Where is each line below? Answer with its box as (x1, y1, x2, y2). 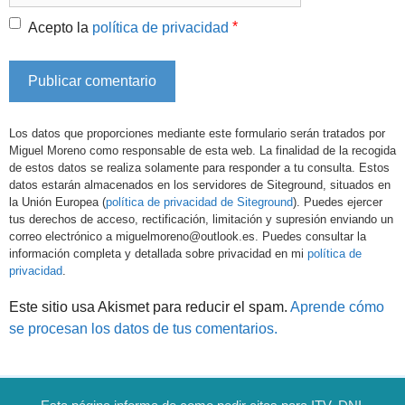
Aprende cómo (290, 299, 384, 316)
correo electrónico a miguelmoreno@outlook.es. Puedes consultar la (9, 229, 366, 243)
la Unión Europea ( (9, 194, 106, 209)
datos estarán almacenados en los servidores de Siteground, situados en (9, 177, 391, 192)
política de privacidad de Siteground (106, 194, 293, 209)
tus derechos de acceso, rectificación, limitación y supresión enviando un (9, 212, 393, 226)
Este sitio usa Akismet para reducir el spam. (9, 299, 290, 316)
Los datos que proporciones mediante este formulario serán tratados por (9, 126, 385, 140)
